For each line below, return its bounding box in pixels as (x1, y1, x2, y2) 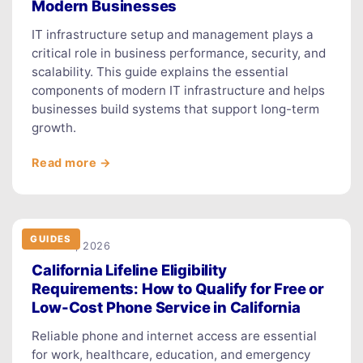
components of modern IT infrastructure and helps (32, 82, 326, 98)
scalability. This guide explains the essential (32, 63, 289, 79)
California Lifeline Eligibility (32, 260, 227, 279)
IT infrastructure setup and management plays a (32, 26, 314, 42)
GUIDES (30, 233, 72, 245)
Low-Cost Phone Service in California (32, 297, 301, 316)
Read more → (32, 155, 112, 169)
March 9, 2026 (32, 239, 111, 252)
